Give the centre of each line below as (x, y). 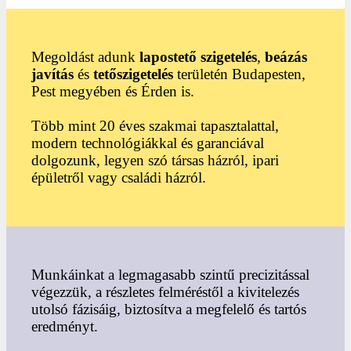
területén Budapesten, (239, 74)
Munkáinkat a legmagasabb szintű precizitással (170, 275)
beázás (286, 57)
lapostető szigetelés (198, 57)
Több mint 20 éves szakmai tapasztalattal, (155, 126)
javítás (52, 74)
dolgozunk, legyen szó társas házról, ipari (155, 161)
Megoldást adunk (85, 57)
